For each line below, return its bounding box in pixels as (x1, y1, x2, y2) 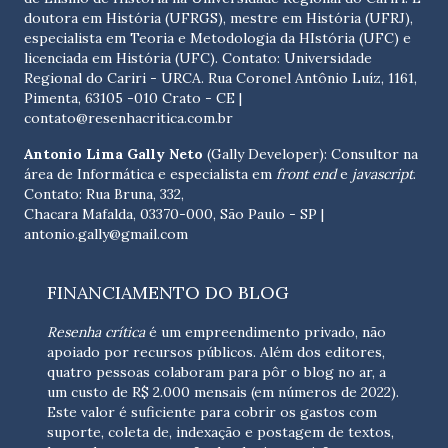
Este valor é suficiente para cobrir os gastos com (47, 403, 377, 422)
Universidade (284, 49, 372, 68)
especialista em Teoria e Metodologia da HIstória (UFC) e (24, 29, 411, 48)
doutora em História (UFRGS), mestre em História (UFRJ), (24, 9, 413, 28)
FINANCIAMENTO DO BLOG (47, 281, 289, 305)
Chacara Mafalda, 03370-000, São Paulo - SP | (24, 205, 324, 224)
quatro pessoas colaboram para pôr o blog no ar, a (47, 363, 386, 382)
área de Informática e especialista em (24, 165, 276, 184)
